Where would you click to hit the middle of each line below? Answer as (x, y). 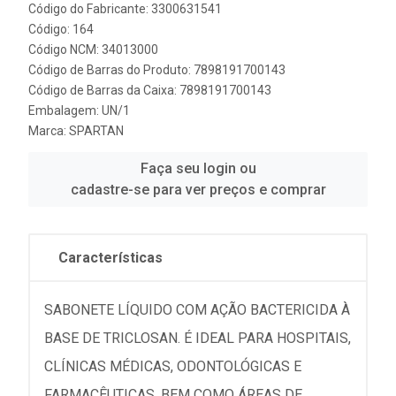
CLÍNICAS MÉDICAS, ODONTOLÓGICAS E (173, 366)
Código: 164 (61, 29)
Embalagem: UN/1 (79, 110)
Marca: (49, 131)
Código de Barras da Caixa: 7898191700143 (150, 90)
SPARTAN (96, 131)
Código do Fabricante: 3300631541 (125, 9)
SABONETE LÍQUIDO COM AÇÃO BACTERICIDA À (197, 310)
